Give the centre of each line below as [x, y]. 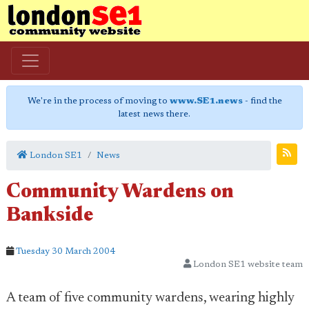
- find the [262, 101]
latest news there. [154, 114]
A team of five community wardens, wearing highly [150, 298]
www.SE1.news [206, 101]
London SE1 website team [247, 265]
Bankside [50, 216]
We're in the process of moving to [98, 101]
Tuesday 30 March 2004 [66, 251]
